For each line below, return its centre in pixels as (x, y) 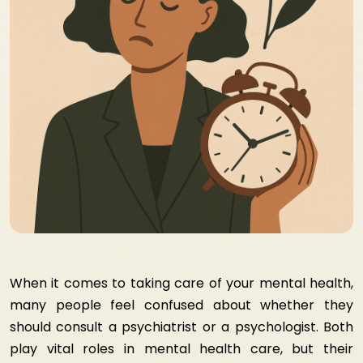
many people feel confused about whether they (181, 305)
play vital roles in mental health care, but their (181, 349)
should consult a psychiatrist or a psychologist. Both (181, 327)
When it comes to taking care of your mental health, (181, 283)
